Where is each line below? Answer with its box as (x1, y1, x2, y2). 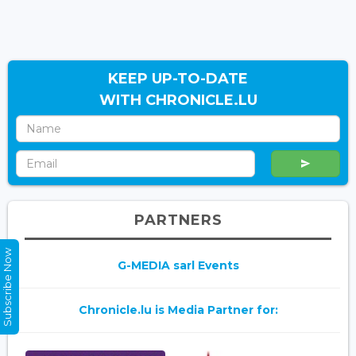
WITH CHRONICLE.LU (99, 91, 257, 110)
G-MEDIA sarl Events (117, 258, 239, 273)
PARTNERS (133, 211, 222, 230)
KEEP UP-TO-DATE (108, 70, 248, 88)
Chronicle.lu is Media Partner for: (78, 303, 278, 318)
